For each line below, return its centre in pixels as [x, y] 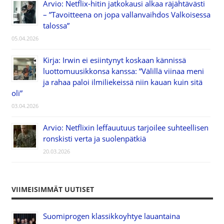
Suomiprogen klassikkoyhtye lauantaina [111, 216]
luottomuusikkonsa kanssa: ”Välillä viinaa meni [123, 71]
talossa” [56, 25]
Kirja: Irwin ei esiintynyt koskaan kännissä [114, 60]
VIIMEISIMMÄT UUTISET [52, 189]
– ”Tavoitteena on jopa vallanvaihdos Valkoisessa [126, 14]
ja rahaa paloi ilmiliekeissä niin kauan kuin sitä [122, 82]
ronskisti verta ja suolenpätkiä [94, 138]
